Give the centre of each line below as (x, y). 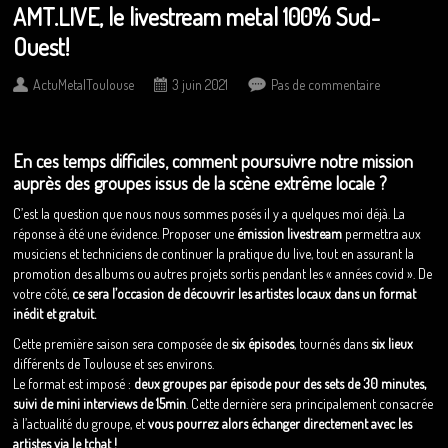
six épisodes (263, 343)
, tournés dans (333, 343)
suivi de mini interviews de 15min (100, 403)
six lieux (392, 343)
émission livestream (291, 233)
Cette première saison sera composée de (122, 343)
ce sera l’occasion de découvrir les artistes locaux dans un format (244, 293)
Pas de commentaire (326, 84)
